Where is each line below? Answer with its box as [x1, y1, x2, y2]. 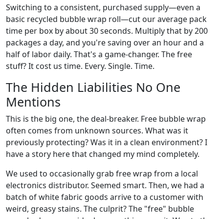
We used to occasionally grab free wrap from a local [6, 168, 198, 179]
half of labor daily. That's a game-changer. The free [6, 48, 192, 60]
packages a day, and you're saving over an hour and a [6, 37, 204, 48]
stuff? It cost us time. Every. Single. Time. [6, 60, 154, 71]
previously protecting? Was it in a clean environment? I [6, 136, 207, 148]
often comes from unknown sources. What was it [6, 125, 188, 136]
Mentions [6, 93, 61, 110]
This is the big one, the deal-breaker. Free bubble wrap [6, 113, 206, 124]
